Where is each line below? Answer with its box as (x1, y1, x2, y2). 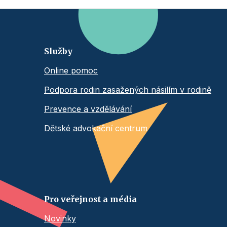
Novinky (44, 213, 76, 224)
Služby (44, 46, 72, 57)
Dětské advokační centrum (44, 123, 147, 134)
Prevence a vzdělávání (44, 104, 132, 115)
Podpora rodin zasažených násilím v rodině (44, 85, 211, 95)
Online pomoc (44, 65, 98, 76)
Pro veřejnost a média (44, 194, 137, 205)
